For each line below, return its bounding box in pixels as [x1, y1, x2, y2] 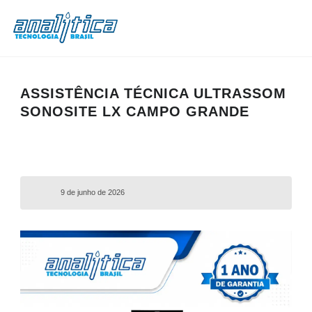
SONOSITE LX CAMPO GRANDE [19, 104, 249, 119]
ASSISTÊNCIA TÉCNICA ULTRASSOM [19, 86, 286, 101]
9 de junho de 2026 [61, 188, 125, 196]
